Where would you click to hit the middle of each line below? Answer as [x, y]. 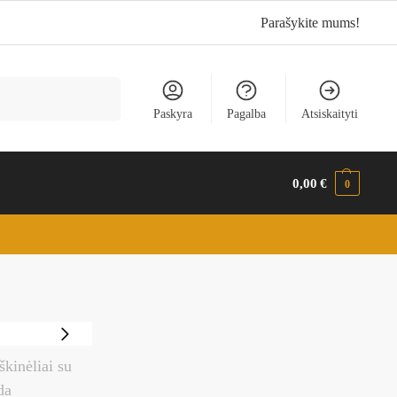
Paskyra [172, 113]
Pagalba [247, 113]
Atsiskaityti [329, 113]
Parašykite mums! [311, 23]
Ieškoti [98, 84]
